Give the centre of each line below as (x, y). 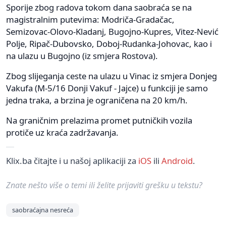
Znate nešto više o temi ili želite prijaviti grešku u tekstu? (104, 185)
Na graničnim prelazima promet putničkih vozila (99, 120)
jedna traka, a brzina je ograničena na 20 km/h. (97, 100)
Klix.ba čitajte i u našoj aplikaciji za (72, 160)
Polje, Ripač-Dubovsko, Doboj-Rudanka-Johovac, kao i (109, 43)
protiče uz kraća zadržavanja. (62, 132)
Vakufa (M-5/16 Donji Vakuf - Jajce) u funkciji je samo (107, 88)
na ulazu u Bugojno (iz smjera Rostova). (82, 55)
